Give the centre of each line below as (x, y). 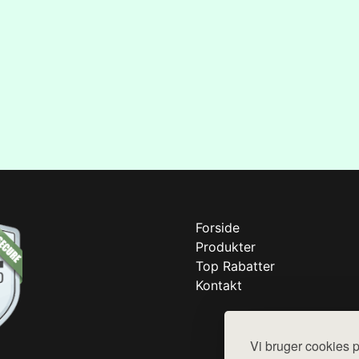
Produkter (226, 246)
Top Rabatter (235, 266)
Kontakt (219, 285)
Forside (218, 227)
